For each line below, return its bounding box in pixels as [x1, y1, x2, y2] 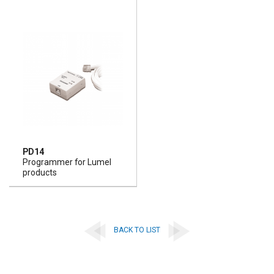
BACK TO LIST [114, 225, 160, 234]
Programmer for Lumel [22, 157, 111, 167]
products [22, 167, 57, 177]
